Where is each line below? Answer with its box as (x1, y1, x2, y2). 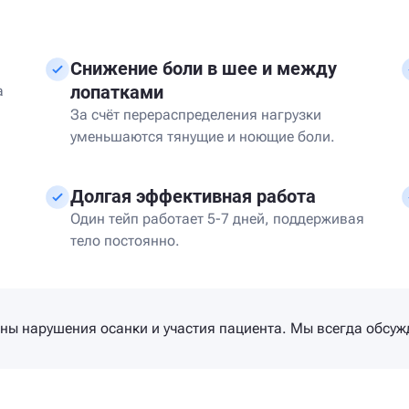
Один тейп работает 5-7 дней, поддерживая (70, 210, 364, 227)
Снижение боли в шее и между (70, 58, 337, 79)
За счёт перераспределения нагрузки (70, 106, 321, 123)
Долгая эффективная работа (70, 185, 316, 207)
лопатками (70, 81, 163, 103)
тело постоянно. (70, 232, 180, 249)
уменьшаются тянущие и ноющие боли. (70, 128, 335, 145)
